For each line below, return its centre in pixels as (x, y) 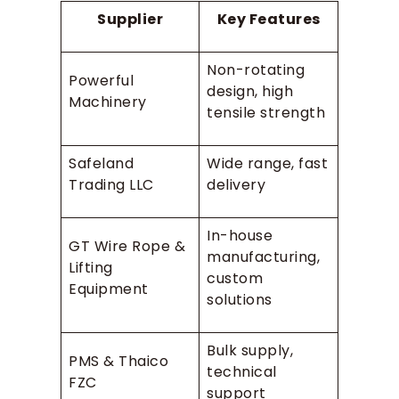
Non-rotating (256, 69)
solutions (240, 299)
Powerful (101, 80)
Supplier (130, 19)
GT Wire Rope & (127, 246)
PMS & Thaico (118, 361)
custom (235, 278)
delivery (236, 184)
